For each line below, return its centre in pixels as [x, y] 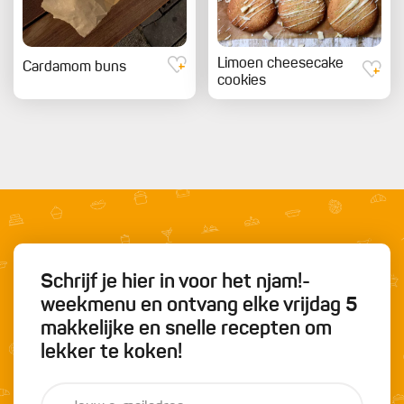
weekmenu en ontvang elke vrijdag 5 [199, 305]
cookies [242, 81]
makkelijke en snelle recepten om [186, 329]
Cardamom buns [74, 68]
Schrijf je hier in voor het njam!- [175, 282]
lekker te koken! [111, 352]
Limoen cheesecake [280, 64]
